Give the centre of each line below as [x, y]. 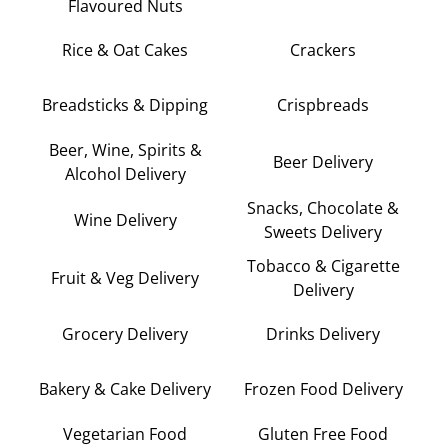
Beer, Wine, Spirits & [125, 149]
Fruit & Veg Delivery [125, 277]
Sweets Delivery [323, 231]
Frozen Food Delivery [323, 389]
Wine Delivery [125, 219]
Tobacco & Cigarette [323, 265]
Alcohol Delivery [125, 173]
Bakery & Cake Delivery [125, 389]
